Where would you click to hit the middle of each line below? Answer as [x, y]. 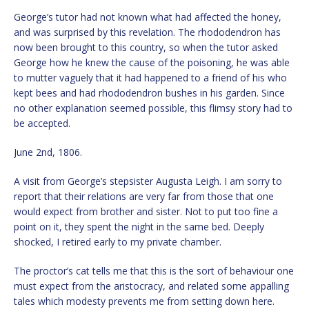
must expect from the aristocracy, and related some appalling [151, 286]
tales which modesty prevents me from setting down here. [144, 301]
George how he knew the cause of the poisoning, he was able [152, 62]
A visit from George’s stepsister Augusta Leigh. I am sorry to [148, 181]
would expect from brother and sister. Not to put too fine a [146, 211]
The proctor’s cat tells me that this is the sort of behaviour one [154, 270]
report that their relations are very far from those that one [144, 196]
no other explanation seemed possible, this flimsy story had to [153, 108]
